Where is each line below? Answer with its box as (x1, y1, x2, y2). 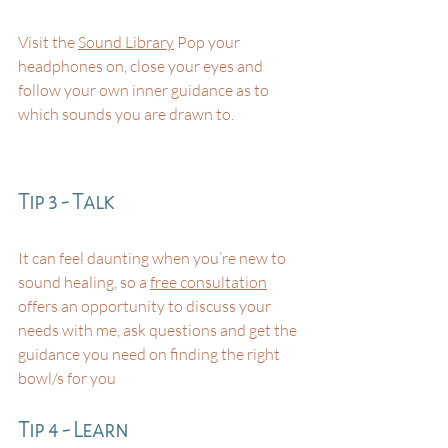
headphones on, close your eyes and (18, 56, 266, 77)
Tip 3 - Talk (18, 190, 114, 215)
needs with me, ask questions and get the (18, 320, 300, 341)
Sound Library (78, 32, 174, 53)
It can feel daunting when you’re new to (18, 248, 289, 269)
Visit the (18, 32, 78, 53)
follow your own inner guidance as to (18, 80, 272, 101)
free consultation (150, 272, 267, 293)
